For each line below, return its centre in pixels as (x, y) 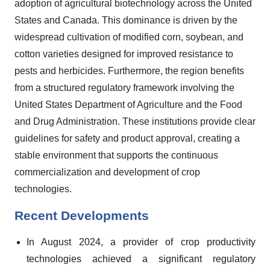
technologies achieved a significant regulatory (141, 259)
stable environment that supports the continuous (116, 155)
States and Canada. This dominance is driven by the (126, 20)
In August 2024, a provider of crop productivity (141, 242)
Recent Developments (82, 216)
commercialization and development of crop (107, 172)
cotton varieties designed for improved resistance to (124, 54)
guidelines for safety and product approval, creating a (127, 138)
